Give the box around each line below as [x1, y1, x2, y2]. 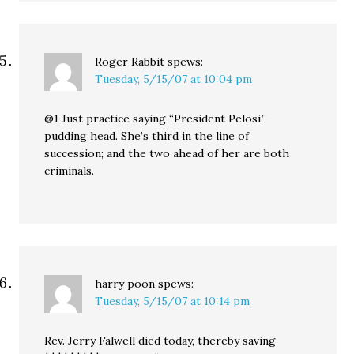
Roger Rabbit [95, 55, 165, 69]
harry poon [95, 277, 156, 291]
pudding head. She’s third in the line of [44, 129, 250, 143]
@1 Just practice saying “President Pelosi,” [44, 111, 267, 126]
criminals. [44, 164, 95, 178]
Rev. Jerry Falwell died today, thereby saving [44, 333, 277, 348]
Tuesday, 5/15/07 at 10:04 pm [95, 72, 253, 86]
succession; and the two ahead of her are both [44, 146, 290, 160]
